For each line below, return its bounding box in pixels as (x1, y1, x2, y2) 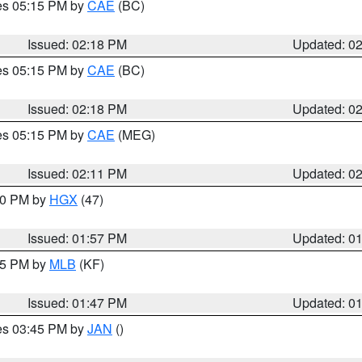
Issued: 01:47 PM (27, 293, 128, 312)
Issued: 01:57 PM (27, 229, 128, 247)
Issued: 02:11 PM (27, 164, 128, 183)
